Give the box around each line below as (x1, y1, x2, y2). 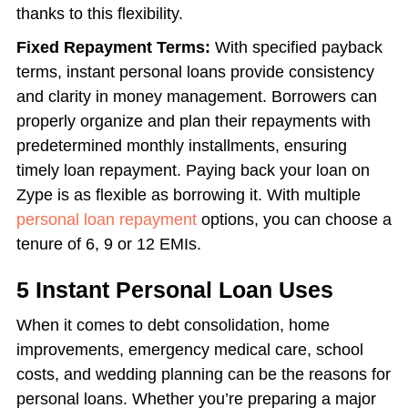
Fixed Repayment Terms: (15, 38, 210, 57)
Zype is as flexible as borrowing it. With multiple (15, 186, 361, 205)
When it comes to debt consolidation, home (15, 316, 330, 335)
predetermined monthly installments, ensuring (15, 137, 347, 156)
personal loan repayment (15, 210, 197, 229)
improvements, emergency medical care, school (15, 341, 363, 360)
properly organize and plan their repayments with (15, 112, 371, 131)
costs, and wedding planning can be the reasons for (15, 365, 391, 384)
